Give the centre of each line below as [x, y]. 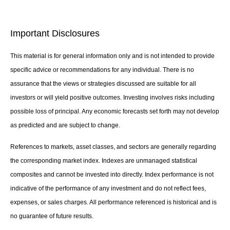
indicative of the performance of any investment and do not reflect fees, [108, 189]
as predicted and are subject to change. [65, 126]
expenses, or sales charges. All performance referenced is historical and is [113, 203]
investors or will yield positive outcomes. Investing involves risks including [112, 98]
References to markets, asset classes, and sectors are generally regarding [113, 147]
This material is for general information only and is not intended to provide [112, 56]
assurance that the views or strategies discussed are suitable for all [103, 84]
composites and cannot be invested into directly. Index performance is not [112, 175]
